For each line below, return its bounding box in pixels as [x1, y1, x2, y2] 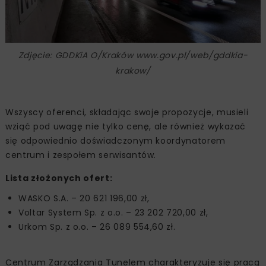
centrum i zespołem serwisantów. [5, 149, 157, 161]
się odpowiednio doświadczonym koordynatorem [5, 135, 226, 147]
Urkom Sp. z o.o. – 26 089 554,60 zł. [18, 221, 176, 233]
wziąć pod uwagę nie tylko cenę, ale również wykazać [5, 121, 246, 133]
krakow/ [115, 65, 151, 77]
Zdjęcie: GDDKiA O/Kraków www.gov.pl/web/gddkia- [18, 49, 248, 62]
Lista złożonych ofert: [5, 172, 113, 185]
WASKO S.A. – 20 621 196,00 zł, [18, 192, 150, 205]
